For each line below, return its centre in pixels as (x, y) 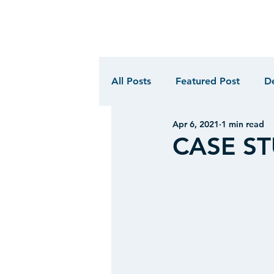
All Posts (131, 81)
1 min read (243, 124)
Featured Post (208, 81)
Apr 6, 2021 (196, 124)
